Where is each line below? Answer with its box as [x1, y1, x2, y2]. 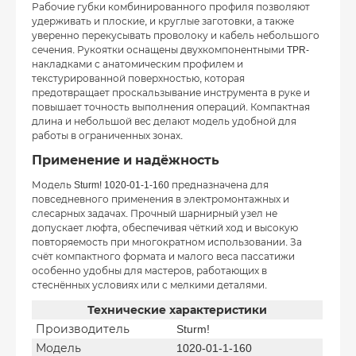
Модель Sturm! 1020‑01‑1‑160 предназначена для [32, 180, 269, 192]
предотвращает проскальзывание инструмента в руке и [32, 87, 310, 99]
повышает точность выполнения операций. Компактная [32, 102, 310, 114]
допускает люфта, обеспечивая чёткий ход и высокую [32, 222, 298, 234]
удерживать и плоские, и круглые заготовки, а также [32, 16, 294, 28]
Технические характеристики [87, 304, 267, 317]
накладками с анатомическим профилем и [32, 59, 243, 71]
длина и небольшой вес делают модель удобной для [32, 116, 296, 128]
